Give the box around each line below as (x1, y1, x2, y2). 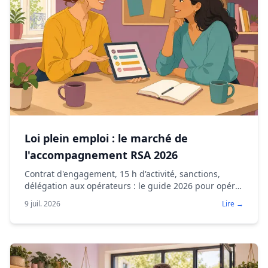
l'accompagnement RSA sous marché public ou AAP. (25, 191, 232, 203)
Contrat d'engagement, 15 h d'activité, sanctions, (25, 167, 220, 179)
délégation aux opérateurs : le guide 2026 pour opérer (25, 179, 243, 191)
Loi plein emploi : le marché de (25, 130, 188, 145)
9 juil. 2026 (25, 198, 60, 209)
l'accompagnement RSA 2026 (25, 147, 178, 162)
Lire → (222, 198, 243, 209)
